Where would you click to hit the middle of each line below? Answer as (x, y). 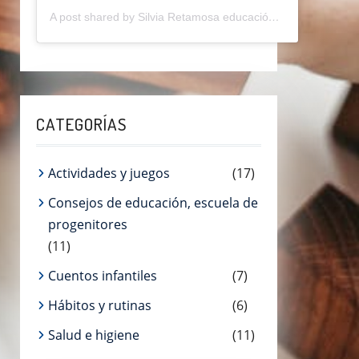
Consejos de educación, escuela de (153, 202)
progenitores (88, 224)
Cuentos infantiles (103, 275)
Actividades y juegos (109, 173)
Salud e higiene (94, 335)
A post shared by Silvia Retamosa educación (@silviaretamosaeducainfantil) (274, 16)
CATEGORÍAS (82, 123)
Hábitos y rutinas (100, 305)
